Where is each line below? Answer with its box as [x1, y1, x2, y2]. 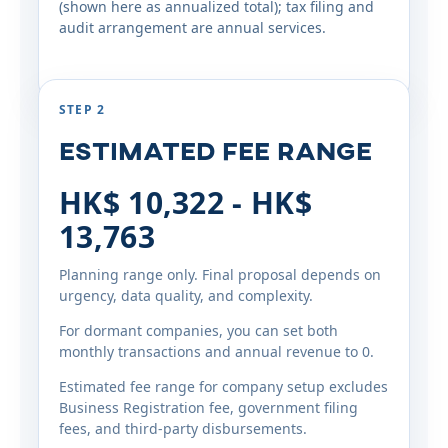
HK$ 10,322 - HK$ [59, 182, 312, 223]
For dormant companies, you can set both [59, 321, 338, 340]
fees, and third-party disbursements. [59, 419, 307, 438]
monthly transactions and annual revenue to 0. [59, 342, 374, 361]
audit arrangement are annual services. [59, 18, 326, 37]
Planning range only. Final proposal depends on [59, 265, 381, 284]
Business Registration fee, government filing [59, 398, 358, 417]
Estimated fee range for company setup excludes [59, 377, 388, 396]
